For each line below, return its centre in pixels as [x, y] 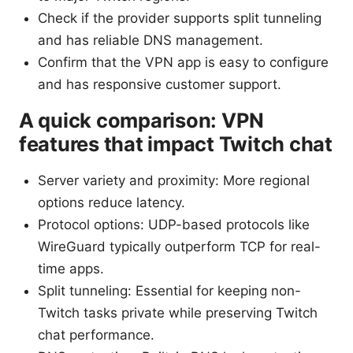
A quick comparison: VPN [142, 121]
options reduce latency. [111, 203]
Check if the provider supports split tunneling [180, 19]
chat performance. [96, 335]
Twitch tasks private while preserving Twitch [178, 313]
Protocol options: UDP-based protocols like [174, 225]
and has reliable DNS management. [150, 41]
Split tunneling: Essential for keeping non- [169, 291]
